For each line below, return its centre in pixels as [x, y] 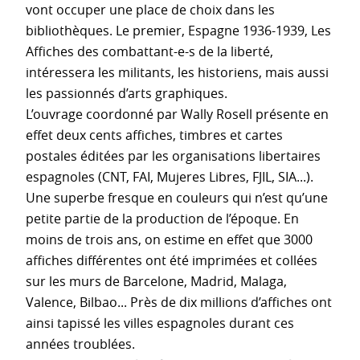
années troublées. [80, 344]
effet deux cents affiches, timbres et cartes [154, 135]
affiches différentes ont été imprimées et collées [172, 260]
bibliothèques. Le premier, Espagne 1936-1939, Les [178, 30]
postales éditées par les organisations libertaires [173, 155]
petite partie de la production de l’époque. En [162, 218]
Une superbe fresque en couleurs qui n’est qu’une [177, 197]
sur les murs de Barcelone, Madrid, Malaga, [156, 281]
